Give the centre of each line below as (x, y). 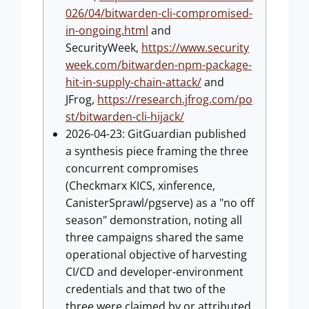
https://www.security (195, 48)
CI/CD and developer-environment (154, 272)
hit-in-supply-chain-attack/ (133, 82)
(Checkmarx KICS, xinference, (140, 186)
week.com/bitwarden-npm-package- (159, 65)
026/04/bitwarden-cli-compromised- (159, 13)
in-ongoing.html (107, 30)
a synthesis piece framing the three (157, 151)
